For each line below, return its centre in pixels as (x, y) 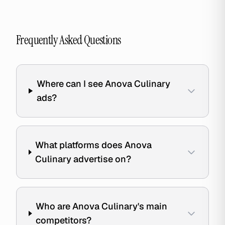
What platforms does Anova (94, 145)
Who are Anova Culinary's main (102, 206)
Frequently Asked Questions (69, 40)
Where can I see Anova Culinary (103, 84)
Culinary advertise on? (83, 159)
